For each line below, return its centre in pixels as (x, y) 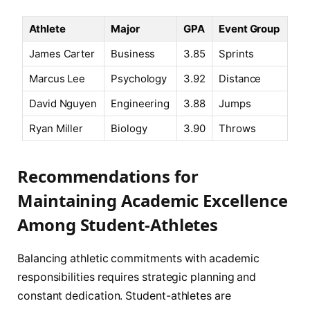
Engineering (140, 104)
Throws (237, 129)
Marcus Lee (57, 79)
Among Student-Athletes (118, 225)
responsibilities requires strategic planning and (137, 277)
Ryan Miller (56, 129)
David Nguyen (63, 104)
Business (133, 54)
